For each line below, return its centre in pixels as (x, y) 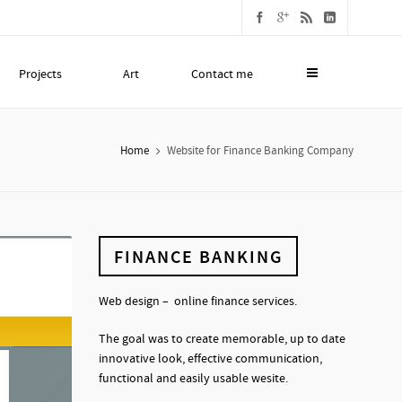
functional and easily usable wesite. (193, 379)
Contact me (222, 74)
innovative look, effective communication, (210, 359)
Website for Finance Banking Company (260, 150)
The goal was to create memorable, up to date (222, 339)
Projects (40, 74)
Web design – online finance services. (197, 301)
